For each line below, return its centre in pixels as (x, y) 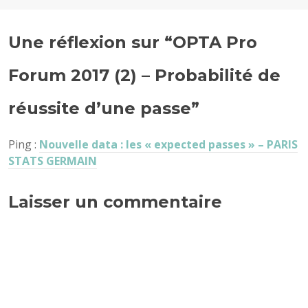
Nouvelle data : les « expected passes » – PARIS (168, 144)
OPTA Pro (215, 42)
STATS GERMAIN (53, 161)
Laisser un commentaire (115, 201)
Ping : (24, 144)
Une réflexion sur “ (90, 42)
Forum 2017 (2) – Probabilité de (144, 75)
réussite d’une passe (100, 108)
